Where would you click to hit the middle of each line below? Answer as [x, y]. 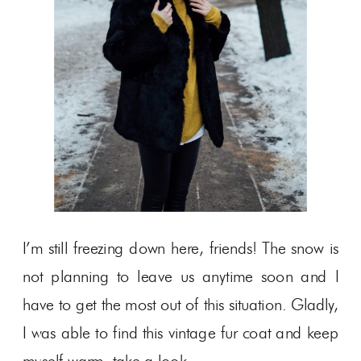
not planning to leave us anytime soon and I [181, 277]
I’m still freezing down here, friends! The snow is [181, 249]
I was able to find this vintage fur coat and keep [181, 333]
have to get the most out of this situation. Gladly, [181, 305]
